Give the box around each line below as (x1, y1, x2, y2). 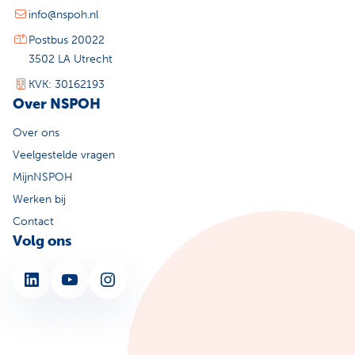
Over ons (13, 126, 59, 140)
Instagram (97, 266, 115, 290)
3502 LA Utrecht (29, 52, 113, 67)
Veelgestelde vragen (13, 148, 115, 162)
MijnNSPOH (13, 170, 73, 185)
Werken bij (13, 193, 66, 207)
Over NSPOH (13, 95, 101, 113)
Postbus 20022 (29, 33, 105, 48)
